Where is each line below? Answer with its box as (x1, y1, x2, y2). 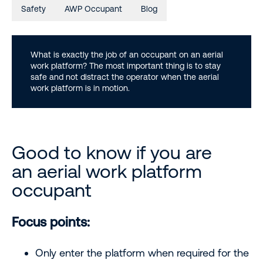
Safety (21, 4, 46, 14)
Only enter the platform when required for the (35, 247, 249, 259)
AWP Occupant (65, 4, 122, 14)
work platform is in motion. (31, 83, 130, 93)
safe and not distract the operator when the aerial (31, 72, 219, 82)
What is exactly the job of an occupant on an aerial (31, 50, 223, 59)
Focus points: (12, 215, 90, 230)
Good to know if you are (12, 141, 212, 163)
